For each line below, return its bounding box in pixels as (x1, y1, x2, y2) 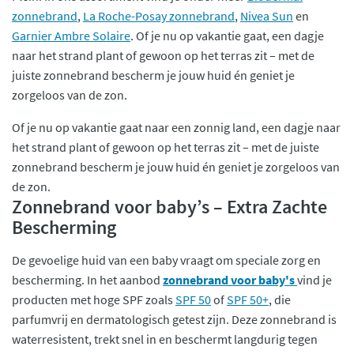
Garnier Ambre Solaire (12, 27, 130, 43)
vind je (297, 271, 332, 288)
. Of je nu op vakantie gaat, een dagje (130, 27, 324, 43)
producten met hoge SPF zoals (12, 291, 175, 307)
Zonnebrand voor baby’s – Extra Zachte (12, 194, 327, 219)
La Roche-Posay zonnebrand (83, 7, 235, 24)
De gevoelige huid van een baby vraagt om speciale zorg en (12, 251, 321, 268)
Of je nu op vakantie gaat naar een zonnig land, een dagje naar (12, 119, 341, 135)
